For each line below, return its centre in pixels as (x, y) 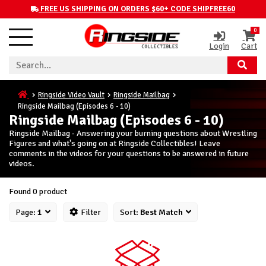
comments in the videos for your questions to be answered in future (129, 153)
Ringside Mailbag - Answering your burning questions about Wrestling (133, 133)
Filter (91, 212)
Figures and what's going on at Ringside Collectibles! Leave (115, 143)
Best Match (161, 212)
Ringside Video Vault (71, 95)
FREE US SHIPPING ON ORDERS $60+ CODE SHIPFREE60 (138, 9)
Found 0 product (38, 191)
